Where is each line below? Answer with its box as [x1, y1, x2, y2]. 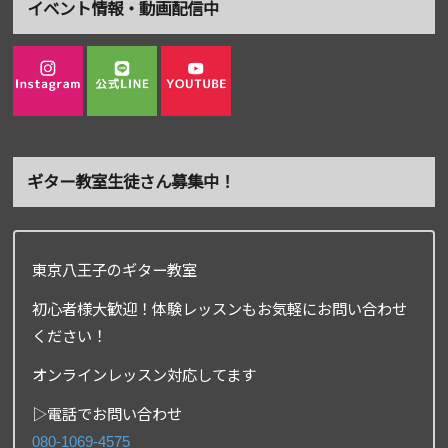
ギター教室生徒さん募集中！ [26, 173, 235, 192]
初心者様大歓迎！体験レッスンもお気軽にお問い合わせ [32, 300, 408, 318]
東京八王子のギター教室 [32, 261, 198, 279]
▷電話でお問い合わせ [32, 406, 183, 424]
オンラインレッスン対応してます [32, 367, 257, 385]
